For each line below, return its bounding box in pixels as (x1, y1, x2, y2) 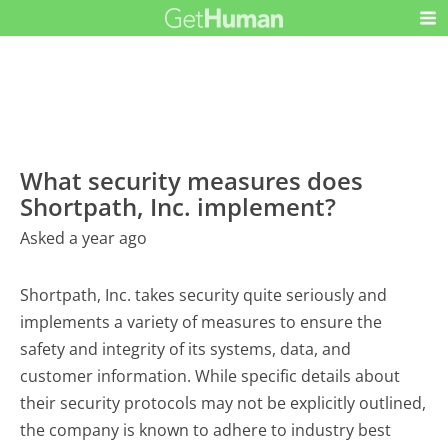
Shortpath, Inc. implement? (20, 190, 337, 224)
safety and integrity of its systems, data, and (20, 338, 352, 361)
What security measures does (20, 164, 364, 198)
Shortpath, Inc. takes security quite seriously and (20, 284, 388, 307)
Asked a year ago (20, 227, 148, 250)
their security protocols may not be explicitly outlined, (20, 392, 427, 415)
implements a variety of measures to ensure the (20, 311, 383, 334)
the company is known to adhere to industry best (20, 419, 392, 442)
